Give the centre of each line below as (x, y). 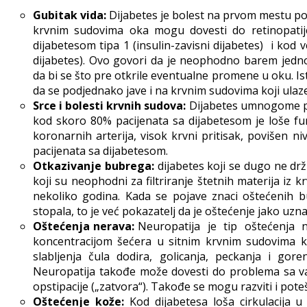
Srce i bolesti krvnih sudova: (110, 105)
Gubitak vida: (70, 15)
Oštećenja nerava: (84, 226)
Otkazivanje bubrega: (94, 165)
